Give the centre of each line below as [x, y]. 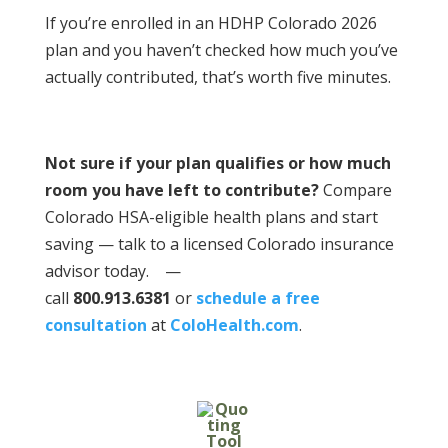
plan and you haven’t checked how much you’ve [221, 50]
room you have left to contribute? [183, 190]
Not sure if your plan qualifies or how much [217, 163]
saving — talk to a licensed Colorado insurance [219, 244]
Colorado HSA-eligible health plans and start [211, 217]
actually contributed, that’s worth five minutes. [217, 77]
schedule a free [257, 298]
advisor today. [96, 271]
